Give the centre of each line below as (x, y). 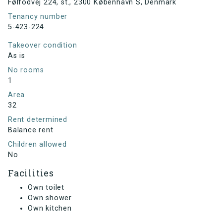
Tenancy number (38, 17)
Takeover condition (43, 46)
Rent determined (38, 120)
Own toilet (46, 188)
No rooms (26, 70)
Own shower (50, 198)
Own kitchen (50, 209)
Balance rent (31, 130)
